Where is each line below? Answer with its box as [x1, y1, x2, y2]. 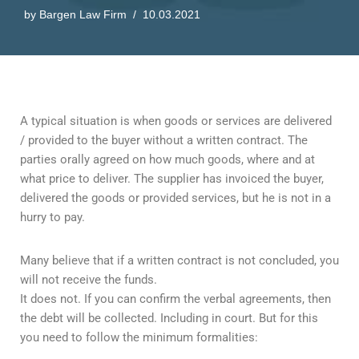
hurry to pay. [20, 210, 85, 225]
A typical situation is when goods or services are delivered [20, 114, 332, 129]
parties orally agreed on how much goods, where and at [20, 152, 315, 167]
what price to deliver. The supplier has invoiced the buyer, [20, 171, 324, 187]
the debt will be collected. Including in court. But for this [20, 311, 318, 326]
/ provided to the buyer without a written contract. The [20, 133, 308, 148]
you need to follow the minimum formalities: [20, 330, 258, 345]
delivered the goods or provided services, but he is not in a [20, 191, 331, 206]
